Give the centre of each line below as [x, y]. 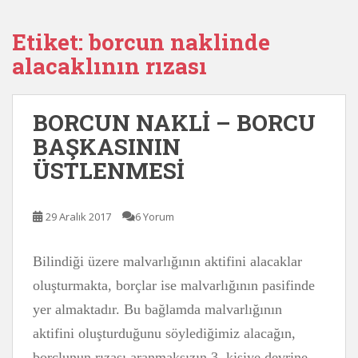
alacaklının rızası [109, 66]
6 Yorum [155, 217]
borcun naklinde [179, 42]
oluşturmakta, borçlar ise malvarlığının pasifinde [174, 285]
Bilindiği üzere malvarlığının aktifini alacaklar [167, 261]
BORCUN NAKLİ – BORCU [174, 123]
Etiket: [50, 42]
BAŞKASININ [107, 147]
